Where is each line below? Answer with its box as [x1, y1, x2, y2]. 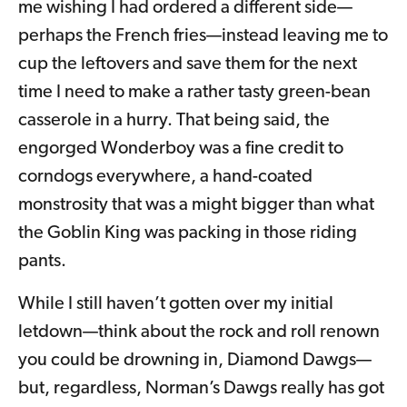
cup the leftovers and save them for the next [18, 55, 357, 74]
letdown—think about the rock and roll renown [18, 323, 380, 342]
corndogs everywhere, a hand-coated [18, 168, 313, 187]
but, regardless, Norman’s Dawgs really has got [18, 380, 384, 399]
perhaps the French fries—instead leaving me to [18, 27, 388, 46]
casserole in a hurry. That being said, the [18, 112, 330, 131]
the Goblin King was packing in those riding [18, 224, 357, 243]
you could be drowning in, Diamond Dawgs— [18, 352, 372, 371]
